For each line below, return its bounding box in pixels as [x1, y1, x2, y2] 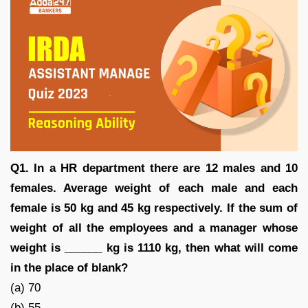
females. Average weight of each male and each [10, 181, 298, 195]
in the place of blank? [10, 261, 128, 274]
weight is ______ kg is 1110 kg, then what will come [10, 241, 298, 254]
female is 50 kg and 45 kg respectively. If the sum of [10, 201, 298, 214]
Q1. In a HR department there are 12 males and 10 [10, 161, 298, 175]
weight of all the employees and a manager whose [10, 221, 298, 234]
